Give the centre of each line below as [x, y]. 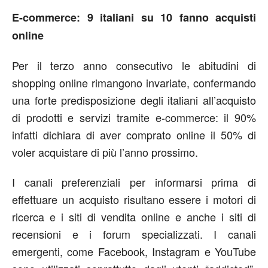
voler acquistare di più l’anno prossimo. [105, 152]
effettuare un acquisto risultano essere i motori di [134, 199]
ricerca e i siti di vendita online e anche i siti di [134, 217]
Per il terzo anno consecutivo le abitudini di [134, 65]
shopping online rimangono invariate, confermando [134, 83]
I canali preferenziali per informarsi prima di [134, 182]
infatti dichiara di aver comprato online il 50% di [134, 135]
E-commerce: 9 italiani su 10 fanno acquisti [134, 17]
